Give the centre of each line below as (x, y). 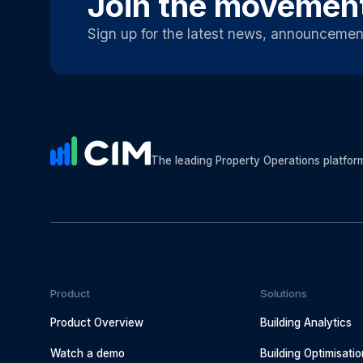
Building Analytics (306, 322)
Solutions (284, 293)
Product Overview (96, 322)
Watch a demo (87, 354)
